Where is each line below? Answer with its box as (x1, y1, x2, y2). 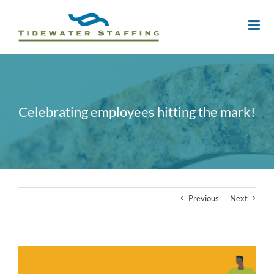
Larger (18, 257, 41, 268)
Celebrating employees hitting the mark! (18, 103, 256, 120)
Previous (188, 193, 219, 204)
